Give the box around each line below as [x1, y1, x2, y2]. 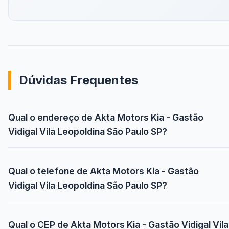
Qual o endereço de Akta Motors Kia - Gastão [8, 112, 203, 123]
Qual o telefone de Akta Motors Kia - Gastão [8, 166, 199, 177]
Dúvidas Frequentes [19, 73, 138, 88]
